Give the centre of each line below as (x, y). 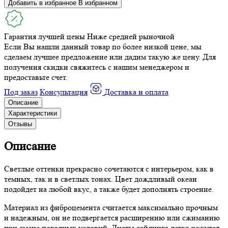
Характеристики (33, 113)
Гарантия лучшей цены (46, 36)
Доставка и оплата (136, 92)
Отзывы (20, 124)
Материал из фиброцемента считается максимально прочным (111, 207)
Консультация (64, 92)
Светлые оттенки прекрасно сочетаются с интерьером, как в (109, 168)
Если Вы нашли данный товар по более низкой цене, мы (103, 46)
